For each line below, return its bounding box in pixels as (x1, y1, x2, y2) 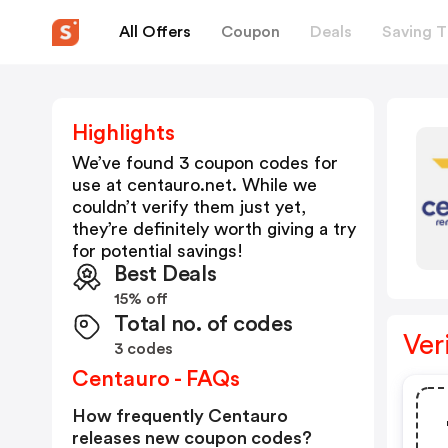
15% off (114, 291, 168, 307)
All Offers (119, 23, 191, 40)
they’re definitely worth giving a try (72, 220, 356, 238)
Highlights (72, 122, 175, 144)
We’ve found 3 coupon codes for (72, 154, 338, 172)
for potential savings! (72, 242, 243, 260)
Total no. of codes (114, 313, 293, 335)
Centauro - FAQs (72, 368, 240, 390)
